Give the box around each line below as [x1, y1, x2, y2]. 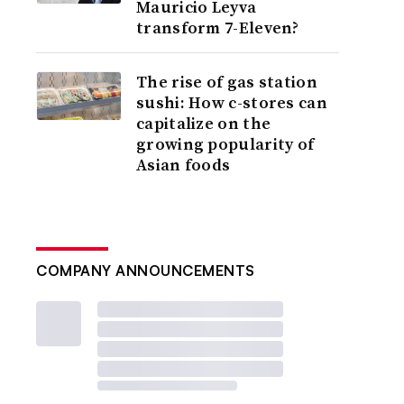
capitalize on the [136, 112, 271, 134]
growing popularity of [136, 133, 315, 155]
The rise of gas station [136, 70, 317, 93]
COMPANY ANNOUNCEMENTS [36, 262, 255, 280]
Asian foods [136, 153, 231, 176]
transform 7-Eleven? [136, 16, 299, 39]
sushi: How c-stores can [136, 91, 327, 114]
